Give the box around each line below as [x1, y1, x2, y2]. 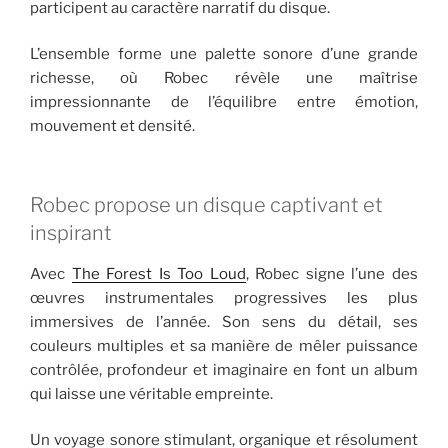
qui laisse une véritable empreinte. [30, 384, 273, 403]
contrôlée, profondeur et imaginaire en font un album [30, 360, 418, 379]
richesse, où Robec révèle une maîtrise [30, 69, 418, 88]
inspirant [30, 220, 112, 245]
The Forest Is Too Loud [71, 264, 246, 283]
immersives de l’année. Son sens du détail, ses [30, 312, 418, 331]
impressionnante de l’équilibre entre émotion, [30, 93, 418, 112]
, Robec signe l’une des [245, 264, 419, 283]
